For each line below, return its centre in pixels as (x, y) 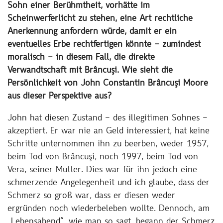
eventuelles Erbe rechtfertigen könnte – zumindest (104, 45)
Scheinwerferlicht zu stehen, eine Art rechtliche (100, 19)
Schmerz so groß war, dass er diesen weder (91, 196)
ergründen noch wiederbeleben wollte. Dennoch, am (109, 209)
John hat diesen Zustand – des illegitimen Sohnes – (108, 118)
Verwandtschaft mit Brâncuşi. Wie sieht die (90, 71)
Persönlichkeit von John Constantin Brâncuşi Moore (108, 84)
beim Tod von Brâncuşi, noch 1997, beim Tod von (103, 157)
